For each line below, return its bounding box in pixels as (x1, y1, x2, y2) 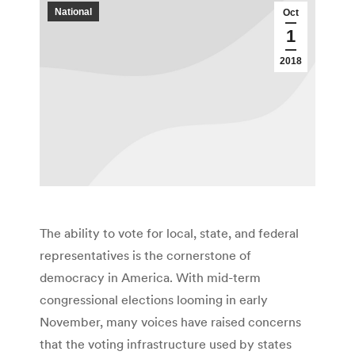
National (55, 6, 92, 17)
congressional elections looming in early (40, 292, 268, 308)
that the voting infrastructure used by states (40, 336, 292, 353)
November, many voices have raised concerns (40, 314, 301, 330)
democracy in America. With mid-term (40, 269, 261, 286)
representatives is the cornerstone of (40, 247, 251, 264)
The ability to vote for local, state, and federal (40, 225, 299, 242)
